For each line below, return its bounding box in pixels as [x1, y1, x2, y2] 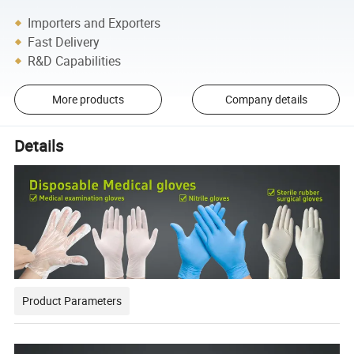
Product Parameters [22, 293, 122, 309]
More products [51, 92, 124, 107]
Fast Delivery [28, 32, 100, 51]
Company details [224, 92, 307, 107]
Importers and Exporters [28, 13, 161, 32]
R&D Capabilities [28, 51, 122, 70]
